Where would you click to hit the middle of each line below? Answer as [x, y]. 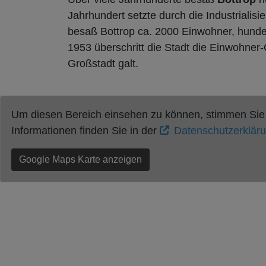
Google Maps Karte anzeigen [80, 159]
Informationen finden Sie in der [85, 130]
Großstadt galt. [103, 63]
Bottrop [118, 31]
